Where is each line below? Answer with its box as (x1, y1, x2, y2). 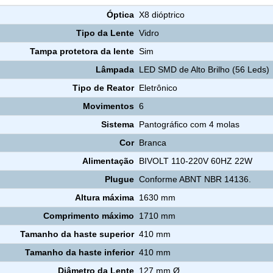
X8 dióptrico (139, 9, 185, 19)
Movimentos (82, 101, 134, 111)
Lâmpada (95, 64, 134, 74)
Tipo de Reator (72, 82, 134, 93)
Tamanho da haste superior (19, 229, 134, 239)
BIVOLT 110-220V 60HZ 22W (139, 155, 253, 166)
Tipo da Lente (76, 27, 134, 38)
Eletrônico (139, 82, 178, 93)
